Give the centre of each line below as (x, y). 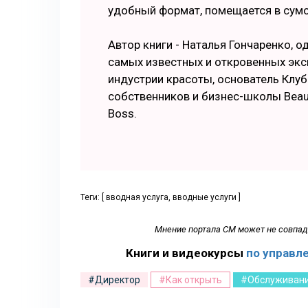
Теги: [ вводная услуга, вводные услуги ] (161, 197)
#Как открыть (190, 280)
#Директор (114, 280)
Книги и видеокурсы (186, 253)
